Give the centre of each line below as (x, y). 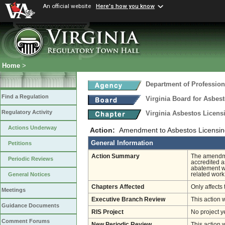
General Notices (29, 175)
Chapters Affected (118, 187)
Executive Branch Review (128, 199)
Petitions (20, 143)
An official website (67, 6)
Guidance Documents (30, 206)
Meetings (14, 190)
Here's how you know (125, 6)
